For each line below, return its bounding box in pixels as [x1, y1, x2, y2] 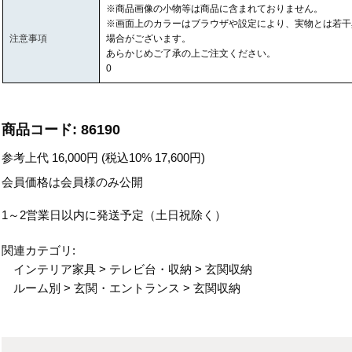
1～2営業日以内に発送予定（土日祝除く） [2, 207, 227, 222]
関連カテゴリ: [2, 243, 76, 257]
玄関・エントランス [74, 280, 181, 295]
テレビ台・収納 [109, 262, 192, 276]
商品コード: [2, 121, 78, 137]
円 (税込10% [86, 150, 156, 164]
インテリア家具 [13, 262, 97, 276]
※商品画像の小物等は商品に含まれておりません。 [105, 2, 323, 14]
